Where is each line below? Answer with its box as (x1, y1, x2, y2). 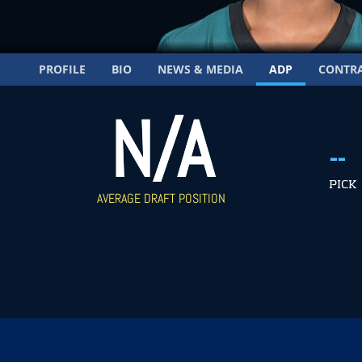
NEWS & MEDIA (158, 61, 243, 77)
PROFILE (39, 61, 86, 77)
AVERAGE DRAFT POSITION (97, 190, 225, 207)
